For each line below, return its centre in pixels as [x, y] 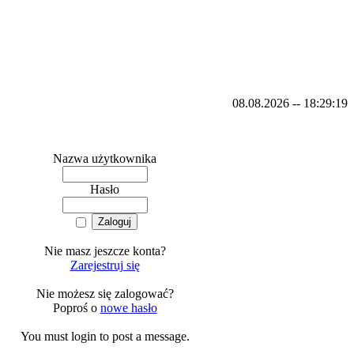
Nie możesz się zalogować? [105, 294]
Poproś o [76, 308]
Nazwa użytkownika [105, 158]
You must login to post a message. [105, 336]
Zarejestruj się [105, 265]
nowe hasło [128, 308]
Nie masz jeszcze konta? [105, 251]
